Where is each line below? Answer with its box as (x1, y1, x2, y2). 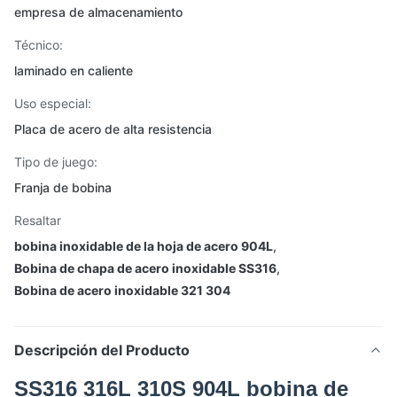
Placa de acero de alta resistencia (14, 121, 212, 136)
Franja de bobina (14, 180, 112, 195)
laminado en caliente (14, 63, 133, 78)
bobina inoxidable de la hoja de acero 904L (14, 238, 273, 253)
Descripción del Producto (14, 341, 190, 359)
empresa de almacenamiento (14, 4, 183, 19)
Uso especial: (14, 96, 91, 111)
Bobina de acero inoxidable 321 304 (14, 283, 230, 298)
